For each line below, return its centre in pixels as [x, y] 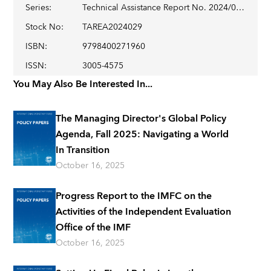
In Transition [83, 150]
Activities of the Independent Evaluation [144, 212]
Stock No [44, 27]
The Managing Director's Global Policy [141, 119]
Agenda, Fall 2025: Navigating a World [142, 134]
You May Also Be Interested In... [83, 84]
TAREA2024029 [113, 27]
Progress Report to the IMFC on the [134, 196]
